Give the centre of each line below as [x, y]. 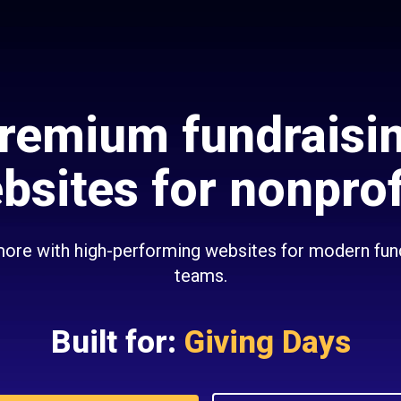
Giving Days [267, 342]
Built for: [113, 342]
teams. [200, 275]
